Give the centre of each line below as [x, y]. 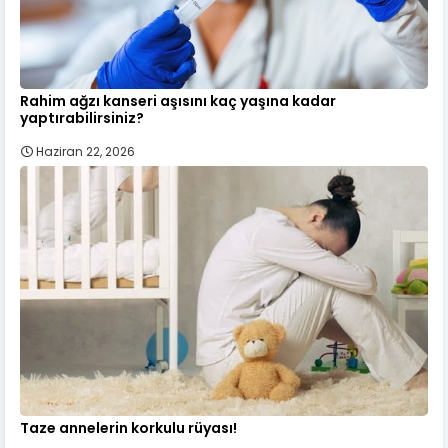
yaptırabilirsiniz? [82, 117]
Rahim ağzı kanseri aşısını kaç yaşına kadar [178, 100]
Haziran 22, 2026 [85, 151]
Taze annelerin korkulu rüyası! [128, 427]
